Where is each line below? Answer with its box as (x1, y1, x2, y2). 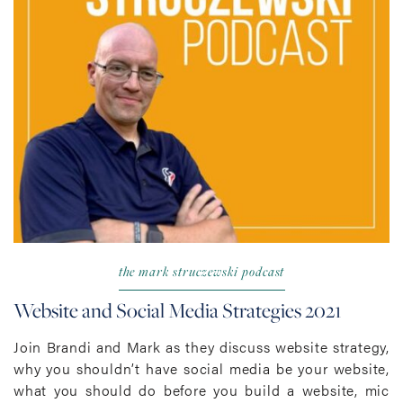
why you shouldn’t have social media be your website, (13, 358, 390, 379)
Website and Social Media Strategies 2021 (13, 296, 342, 325)
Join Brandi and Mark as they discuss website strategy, (13, 336, 390, 357)
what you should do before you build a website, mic (13, 380, 390, 400)
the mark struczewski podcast (118, 262, 285, 280)
